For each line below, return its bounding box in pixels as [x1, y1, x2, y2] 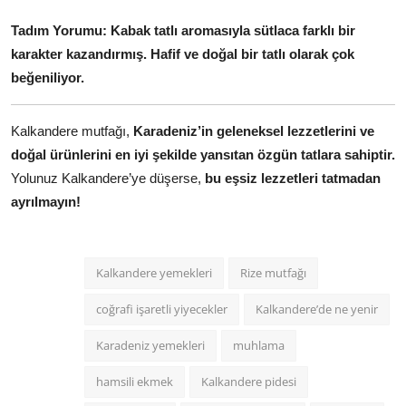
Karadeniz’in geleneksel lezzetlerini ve [133, 123, 374, 140]
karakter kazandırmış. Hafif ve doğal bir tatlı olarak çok [11, 46, 354, 63]
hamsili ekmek [96, 373, 173, 391]
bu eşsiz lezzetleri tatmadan [205, 170, 381, 187]
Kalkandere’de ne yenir [256, 301, 378, 318]
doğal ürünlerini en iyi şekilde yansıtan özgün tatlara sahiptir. [11, 147, 395, 163]
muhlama [233, 337, 285, 354]
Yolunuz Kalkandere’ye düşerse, [11, 170, 205, 187]
